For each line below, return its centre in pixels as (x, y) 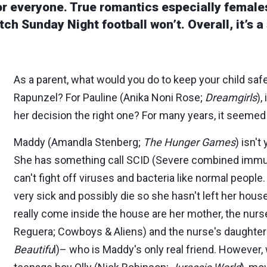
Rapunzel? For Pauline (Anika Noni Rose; (109, 97)
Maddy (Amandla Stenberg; (78, 142)
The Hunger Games (189, 142)
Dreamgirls (231, 97)
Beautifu (34, 249)
